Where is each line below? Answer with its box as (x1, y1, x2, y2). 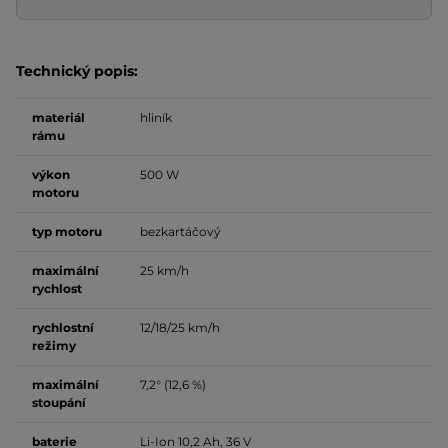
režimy (32, 337, 76, 353)
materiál (32, 109, 85, 125)
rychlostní (32, 319, 94, 335)
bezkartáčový (140, 223, 221, 239)
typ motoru (32, 223, 102, 239)
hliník (140, 109, 172, 125)
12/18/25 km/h (140, 319, 220, 335)
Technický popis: (16, 61, 138, 80)
